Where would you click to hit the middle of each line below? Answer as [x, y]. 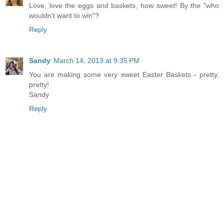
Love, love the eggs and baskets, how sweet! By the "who [124, 5]
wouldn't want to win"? [64, 15]
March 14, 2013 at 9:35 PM [96, 60]
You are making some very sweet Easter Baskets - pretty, [124, 74]
